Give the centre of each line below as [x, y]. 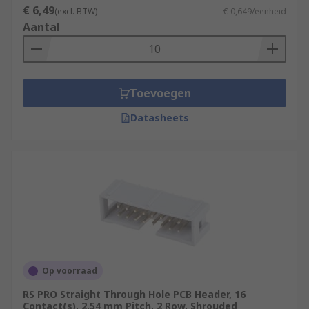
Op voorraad [70, 271]
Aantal [41, 27]
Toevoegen [160, 93]
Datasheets [159, 118]
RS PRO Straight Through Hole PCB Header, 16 [134, 294]
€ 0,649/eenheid [255, 11]
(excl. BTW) [76, 11]
